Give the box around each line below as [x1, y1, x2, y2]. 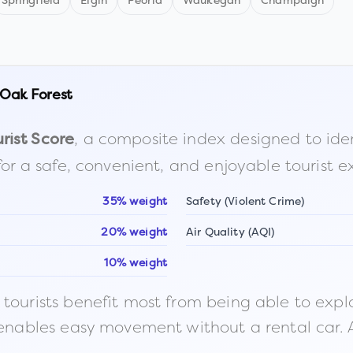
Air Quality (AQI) [186, 227, 275, 239]
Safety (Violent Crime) [186, 196, 305, 208]
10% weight [104, 258, 167, 269]
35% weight [102, 196, 167, 208]
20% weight [101, 227, 167, 239]
